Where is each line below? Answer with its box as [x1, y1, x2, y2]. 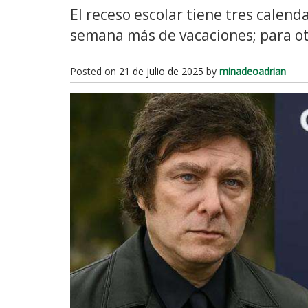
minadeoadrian [219, 64, 286, 78]
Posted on [70, 64, 119, 78]
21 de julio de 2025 [119, 64, 203, 78]
